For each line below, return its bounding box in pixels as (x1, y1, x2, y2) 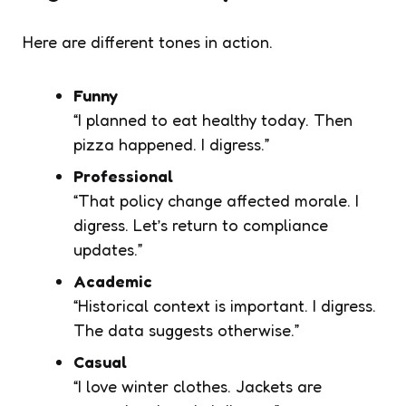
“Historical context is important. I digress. (73, 295, 376, 315)
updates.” (73, 238, 142, 259)
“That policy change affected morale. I (73, 189, 359, 210)
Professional (73, 165, 173, 186)
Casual (73, 351, 127, 372)
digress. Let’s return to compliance (73, 214, 328, 235)
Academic (73, 270, 152, 291)
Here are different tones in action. (23, 31, 273, 52)
